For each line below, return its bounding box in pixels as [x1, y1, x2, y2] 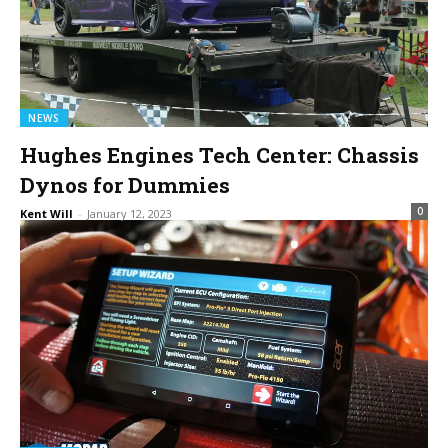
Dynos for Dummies [20, 170, 230, 199]
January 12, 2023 [87, 205, 172, 221]
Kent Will [20, 205, 73, 221]
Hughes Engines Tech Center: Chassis [20, 140, 419, 169]
